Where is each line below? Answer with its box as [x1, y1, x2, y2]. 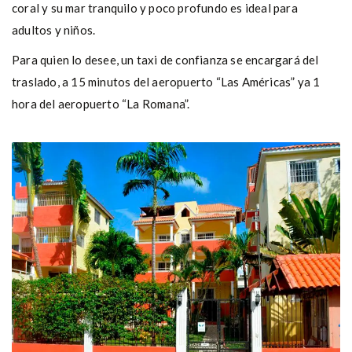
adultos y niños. [12, 23, 96, 37]
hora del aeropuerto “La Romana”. [12, 97, 190, 111]
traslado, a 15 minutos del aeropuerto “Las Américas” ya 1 [12, 75, 321, 89]
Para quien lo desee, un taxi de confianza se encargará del [12, 53, 319, 67]
